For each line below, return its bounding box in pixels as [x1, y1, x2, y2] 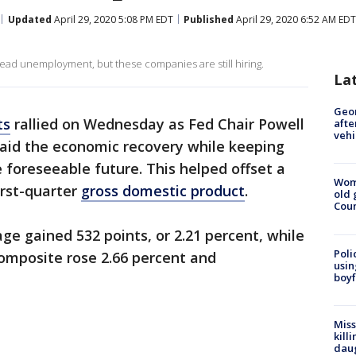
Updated [8, 12, 52, 26]
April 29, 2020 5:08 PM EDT [52, 12, 173, 26]
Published [184, 12, 234, 26]
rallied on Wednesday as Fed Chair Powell [10, 114, 304, 133]
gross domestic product [81, 181, 245, 200]
